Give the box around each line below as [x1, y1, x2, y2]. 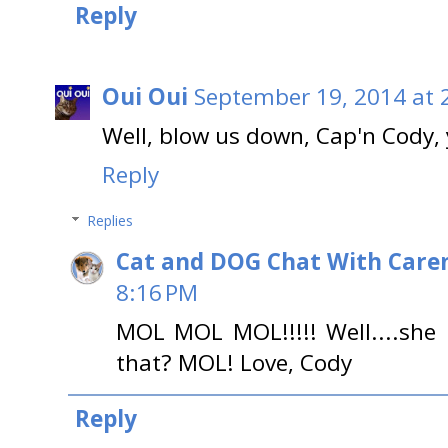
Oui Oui [102, 80, 188, 112]
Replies [87, 210, 134, 230]
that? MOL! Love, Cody [116, 346, 352, 378]
